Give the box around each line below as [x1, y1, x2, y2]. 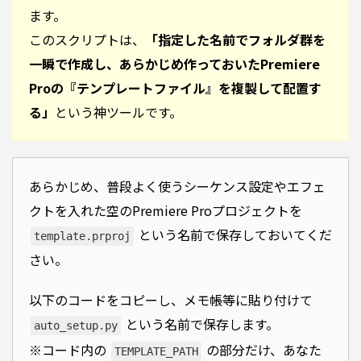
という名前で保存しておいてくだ [135, 225, 332, 245]
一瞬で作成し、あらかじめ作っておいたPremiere [29, 54, 320, 74]
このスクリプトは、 [29, 30, 145, 50]
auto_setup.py [34, 319, 118, 333]
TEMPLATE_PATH [114, 345, 198, 359]
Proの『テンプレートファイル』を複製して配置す [29, 78, 322, 98]
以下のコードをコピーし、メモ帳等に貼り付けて [29, 290, 313, 310]
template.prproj [34, 230, 131, 243]
